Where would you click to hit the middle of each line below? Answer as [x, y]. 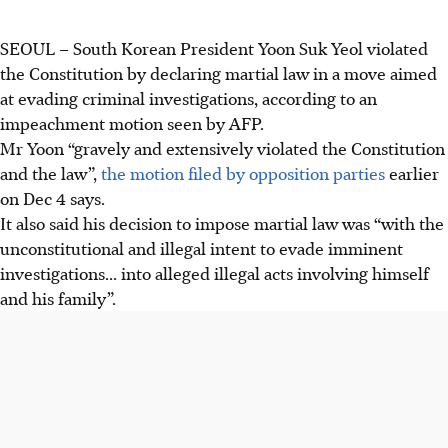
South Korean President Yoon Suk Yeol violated [248, 48]
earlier [412, 173]
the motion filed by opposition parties [243, 173]
